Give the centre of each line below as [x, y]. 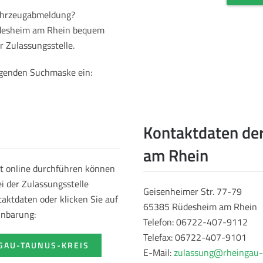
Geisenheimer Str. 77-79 [193, 192]
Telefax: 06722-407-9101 [195, 237]
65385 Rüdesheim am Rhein [200, 207]
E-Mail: [159, 253]
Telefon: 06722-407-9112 [195, 222]
